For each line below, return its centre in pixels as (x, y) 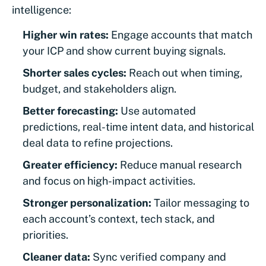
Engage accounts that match (180, 35)
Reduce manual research (180, 165)
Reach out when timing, (184, 73)
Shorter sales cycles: (75, 73)
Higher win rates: (66, 35)
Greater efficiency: (70, 165)
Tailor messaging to (200, 203)
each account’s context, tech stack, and (119, 219)
